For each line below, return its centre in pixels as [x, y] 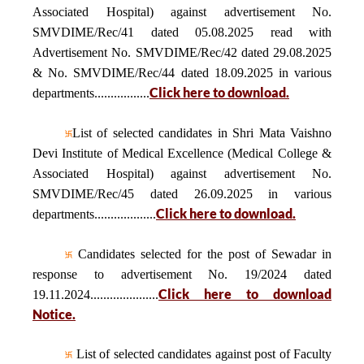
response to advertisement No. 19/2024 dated [182, 274]
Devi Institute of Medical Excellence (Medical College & [182, 153]
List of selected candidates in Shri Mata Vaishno [202, 133]
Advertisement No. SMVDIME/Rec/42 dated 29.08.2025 [182, 52]
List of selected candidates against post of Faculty [202, 354]
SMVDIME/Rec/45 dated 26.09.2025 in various [182, 194]
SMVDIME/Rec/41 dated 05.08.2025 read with [182, 32]
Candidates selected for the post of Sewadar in [202, 254]
